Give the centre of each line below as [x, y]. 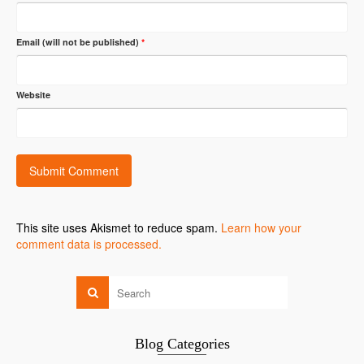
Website [33, 95]
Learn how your [261, 228]
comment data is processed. [89, 244]
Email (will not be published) [79, 42]
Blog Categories [182, 344]
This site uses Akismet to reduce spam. [119, 228]
